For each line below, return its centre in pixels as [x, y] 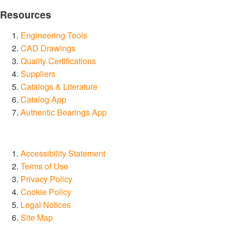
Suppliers [38, 73]
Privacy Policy [46, 179]
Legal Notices [46, 204]
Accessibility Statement [63, 153]
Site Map [37, 217]
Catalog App [43, 99]
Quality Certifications [58, 61]
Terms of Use [44, 166]
